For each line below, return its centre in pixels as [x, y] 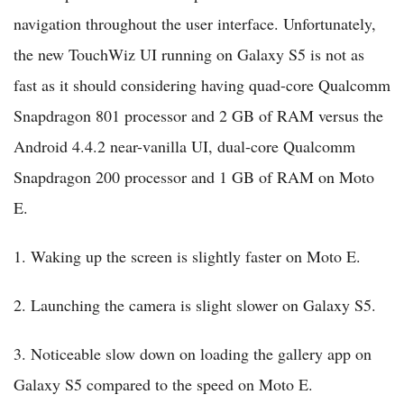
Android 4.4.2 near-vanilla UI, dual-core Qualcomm [184, 147]
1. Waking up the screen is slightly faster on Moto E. [187, 257]
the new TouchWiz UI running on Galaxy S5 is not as [189, 55]
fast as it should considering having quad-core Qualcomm [202, 85]
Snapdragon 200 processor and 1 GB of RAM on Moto [194, 177]
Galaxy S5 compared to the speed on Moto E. [163, 385]
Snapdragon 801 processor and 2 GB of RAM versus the [198, 116]
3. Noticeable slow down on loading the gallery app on [193, 354]
